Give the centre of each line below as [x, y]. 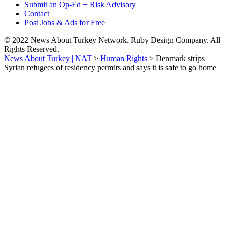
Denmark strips [180, 58]
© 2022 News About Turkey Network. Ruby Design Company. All [112, 40]
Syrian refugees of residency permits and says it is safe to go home [110, 67]
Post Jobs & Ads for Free [65, 23]
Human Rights [124, 58]
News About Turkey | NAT [48, 58]
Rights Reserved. [32, 49]
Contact [37, 13]
